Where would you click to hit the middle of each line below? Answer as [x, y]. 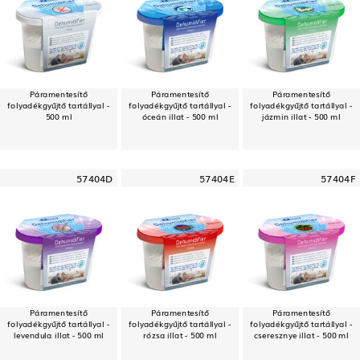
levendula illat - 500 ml [59, 334]
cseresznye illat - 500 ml [301, 334]
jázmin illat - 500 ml [301, 116]
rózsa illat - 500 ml [180, 334]
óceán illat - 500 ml [180, 116]
